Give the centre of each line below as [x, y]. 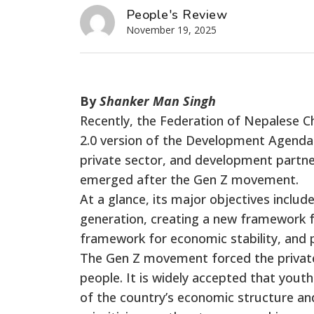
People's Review [177, 14]
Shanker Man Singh [158, 101]
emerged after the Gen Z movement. [189, 179]
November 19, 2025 [171, 29]
